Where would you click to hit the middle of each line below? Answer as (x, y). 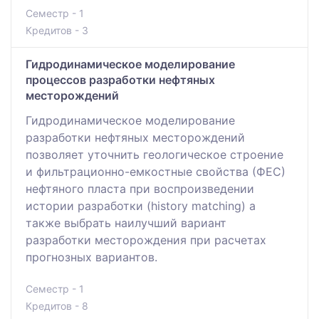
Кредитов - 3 (57, 31)
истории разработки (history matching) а (141, 206)
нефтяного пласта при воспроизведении (140, 189)
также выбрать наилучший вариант (126, 223)
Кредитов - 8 (57, 306)
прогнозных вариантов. (91, 257)
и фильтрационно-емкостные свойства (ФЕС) (156, 172)
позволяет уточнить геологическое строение (155, 155)
